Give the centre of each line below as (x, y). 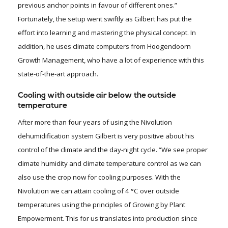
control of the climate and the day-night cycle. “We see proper (113, 150)
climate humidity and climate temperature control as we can (109, 164)
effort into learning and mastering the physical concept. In (107, 33)
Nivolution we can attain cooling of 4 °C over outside (98, 191)
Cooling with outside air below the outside (97, 96)
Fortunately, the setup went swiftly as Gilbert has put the (105, 19)
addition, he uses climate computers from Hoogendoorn (104, 47)
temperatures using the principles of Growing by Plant (102, 205)
